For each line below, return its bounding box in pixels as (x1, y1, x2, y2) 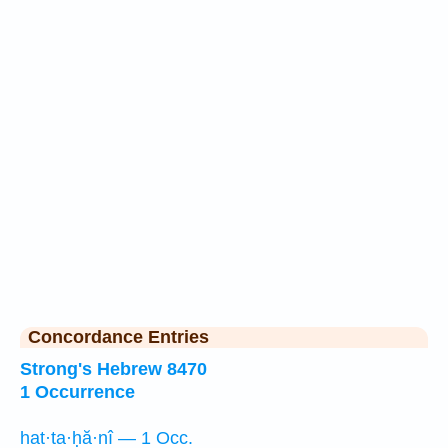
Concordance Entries (28, 327, 209, 347)
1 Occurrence (20, 382, 135, 402)
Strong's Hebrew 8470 (20, 359, 207, 379)
